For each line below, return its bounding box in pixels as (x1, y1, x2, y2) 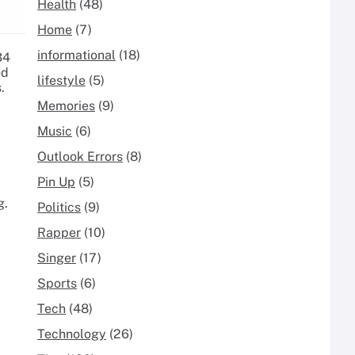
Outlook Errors (37, 148, 123, 164)
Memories (37, 97, 95, 113)
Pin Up (37, 174, 75, 189)
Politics (37, 199, 81, 215)
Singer (37, 250, 76, 265)
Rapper (37, 224, 81, 240)
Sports (37, 275, 77, 291)
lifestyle (37, 72, 86, 88)
